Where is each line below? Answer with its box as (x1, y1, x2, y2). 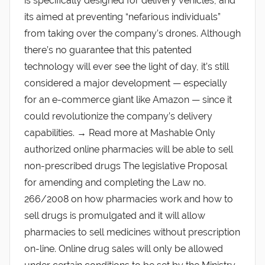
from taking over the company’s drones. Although (24, 27, 241, 39)
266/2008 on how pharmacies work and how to (24, 193, 233, 205)
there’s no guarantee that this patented (24, 44, 192, 56)
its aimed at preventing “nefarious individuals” (24, 11, 221, 22)
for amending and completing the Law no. (24, 176, 206, 188)
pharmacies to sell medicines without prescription (24, 226, 240, 238)
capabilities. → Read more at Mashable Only (24, 127, 215, 138)
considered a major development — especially (24, 77, 227, 89)
